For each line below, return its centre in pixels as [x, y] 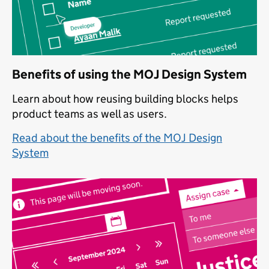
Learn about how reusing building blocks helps [125, 99]
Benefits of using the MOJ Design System [129, 75]
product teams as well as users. [89, 114]
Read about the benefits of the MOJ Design [117, 138]
